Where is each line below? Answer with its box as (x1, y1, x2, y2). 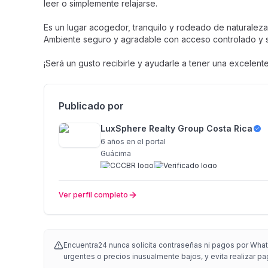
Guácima (100, 149, 131, 158)
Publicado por (59, 100, 124, 112)
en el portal (124, 137, 166, 146)
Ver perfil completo (59, 190, 128, 199)
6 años (100, 137, 124, 146)
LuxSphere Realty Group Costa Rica (100, 123, 252, 133)
